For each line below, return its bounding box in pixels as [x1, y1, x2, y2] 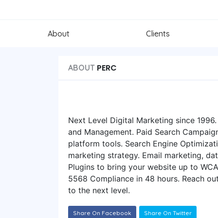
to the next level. [68, 185, 130, 195]
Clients [146, 28, 170, 38]
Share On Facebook [73, 209, 131, 217]
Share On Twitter [144, 209, 192, 217]
